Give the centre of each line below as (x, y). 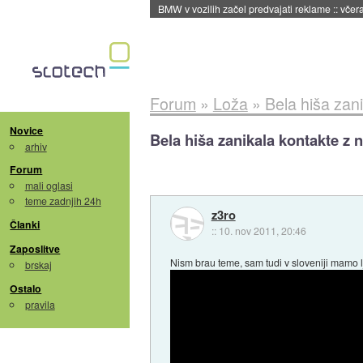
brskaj (38, 265)
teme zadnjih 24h (63, 201)
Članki (25, 225)
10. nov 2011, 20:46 (262, 231)
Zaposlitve (35, 249)
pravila (40, 304)
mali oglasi (49, 186)
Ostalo (26, 288)
